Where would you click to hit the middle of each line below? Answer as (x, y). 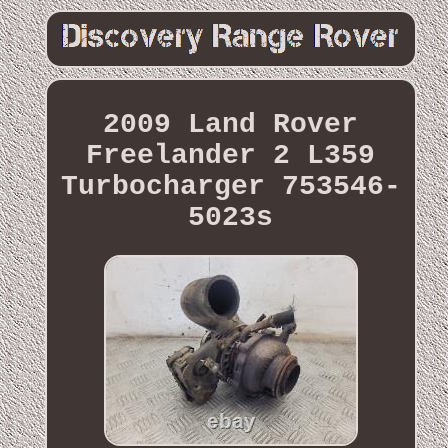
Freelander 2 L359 (231, 155)
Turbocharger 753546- (230, 186)
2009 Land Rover (231, 124)
